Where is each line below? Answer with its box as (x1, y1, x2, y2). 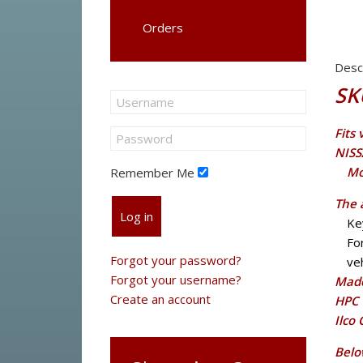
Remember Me (109, 164, 194, 181)
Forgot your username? (109, 271, 241, 288)
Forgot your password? (109, 252, 241, 268)
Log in (119, 208, 153, 224)
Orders (142, 19, 183, 36)
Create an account (109, 291, 211, 307)
